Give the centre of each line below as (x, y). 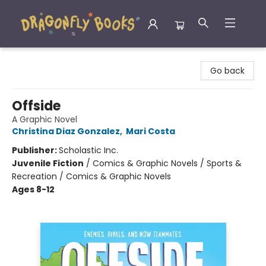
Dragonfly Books (42, 58)
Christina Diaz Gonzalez (66, 131)
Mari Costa (151, 131)
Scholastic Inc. (88, 150)
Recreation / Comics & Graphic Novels (91, 176)
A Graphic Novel (45, 119)
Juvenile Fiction (48, 163)
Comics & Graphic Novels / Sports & (167, 163)
